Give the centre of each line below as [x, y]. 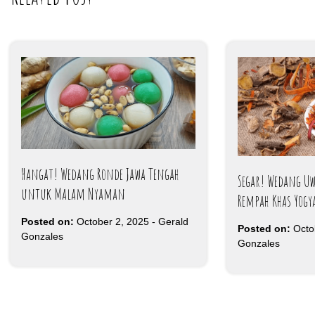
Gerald [173, 221]
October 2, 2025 [113, 221]
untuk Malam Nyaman [73, 193]
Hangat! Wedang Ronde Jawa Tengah [100, 174]
